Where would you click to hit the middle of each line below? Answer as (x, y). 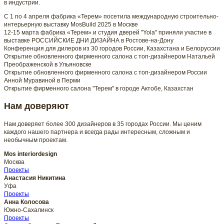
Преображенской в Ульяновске (48, 64)
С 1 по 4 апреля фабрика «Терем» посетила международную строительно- (111, 16)
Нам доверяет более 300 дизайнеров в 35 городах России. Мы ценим (103, 124)
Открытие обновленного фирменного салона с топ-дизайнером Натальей (109, 56)
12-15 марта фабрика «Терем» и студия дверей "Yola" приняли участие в (108, 32)
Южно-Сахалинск (29, 210)
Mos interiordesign (30, 154)
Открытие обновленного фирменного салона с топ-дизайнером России (105, 72)
